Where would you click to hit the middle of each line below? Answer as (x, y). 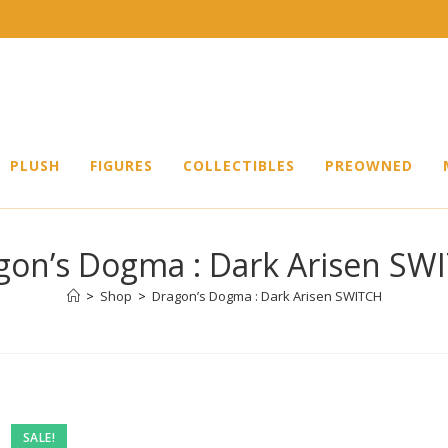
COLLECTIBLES (239, 165)
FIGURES (121, 165)
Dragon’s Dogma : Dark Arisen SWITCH (266, 296)
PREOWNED (369, 165)
